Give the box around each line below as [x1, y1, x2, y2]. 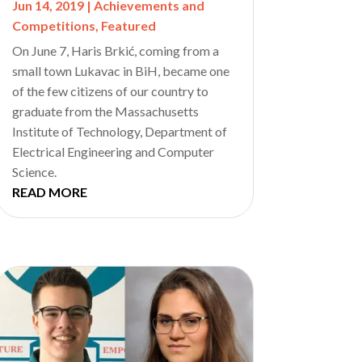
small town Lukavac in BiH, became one [11, 63, 229, 79]
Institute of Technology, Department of [11, 124, 227, 140]
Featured [100, 18, 156, 34]
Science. [11, 164, 57, 180]
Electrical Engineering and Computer [11, 144, 214, 160]
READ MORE [11, 184, 87, 200]
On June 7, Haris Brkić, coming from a [11, 43, 219, 59]
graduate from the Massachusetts [11, 103, 199, 120]
